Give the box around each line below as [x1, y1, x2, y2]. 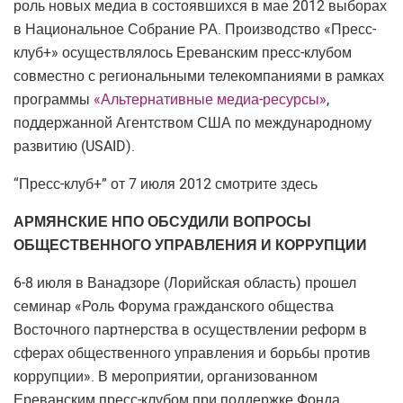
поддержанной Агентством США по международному [13, 114, 372, 131]
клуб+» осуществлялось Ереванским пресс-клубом [13, 44, 352, 61]
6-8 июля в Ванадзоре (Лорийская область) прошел [13, 274, 356, 291]
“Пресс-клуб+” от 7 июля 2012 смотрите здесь [13, 175, 318, 193]
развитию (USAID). [13, 138, 135, 155]
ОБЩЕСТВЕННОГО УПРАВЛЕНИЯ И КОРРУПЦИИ [13, 237, 367, 254]
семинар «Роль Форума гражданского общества [13, 298, 334, 315]
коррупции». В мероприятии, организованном [13, 368, 318, 385]
